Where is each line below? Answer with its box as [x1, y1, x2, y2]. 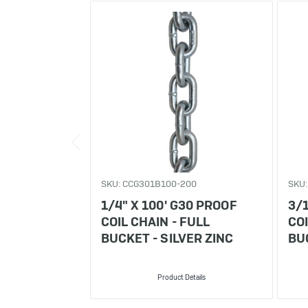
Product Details [157, 272, 206, 282]
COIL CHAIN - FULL [100, 213, 210, 230]
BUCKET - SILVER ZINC [100, 230, 234, 246]
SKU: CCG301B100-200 [100, 177, 197, 190]
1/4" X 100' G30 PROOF [100, 197, 237, 213]
